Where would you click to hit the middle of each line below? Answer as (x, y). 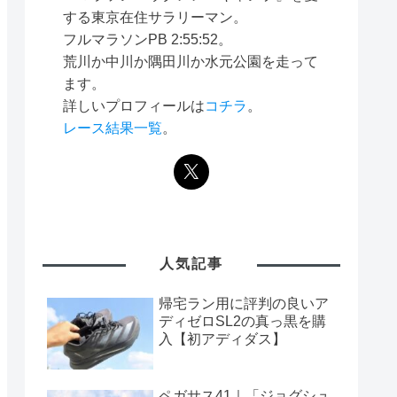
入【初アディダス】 (222, 339)
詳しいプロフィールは (133, 106)
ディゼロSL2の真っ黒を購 (242, 322)
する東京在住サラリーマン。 (155, 17)
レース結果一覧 (112, 128)
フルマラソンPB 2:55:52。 (147, 39)
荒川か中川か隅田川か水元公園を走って (190, 62)
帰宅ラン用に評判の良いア (244, 304)
